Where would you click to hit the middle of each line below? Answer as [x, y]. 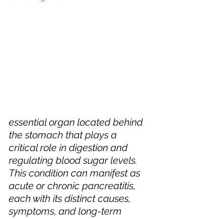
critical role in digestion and [69, 148]
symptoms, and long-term [66, 211]
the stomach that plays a [64, 135]
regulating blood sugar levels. [74, 160]
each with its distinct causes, [71, 198]
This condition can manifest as [76, 173]
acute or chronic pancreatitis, [73, 186]
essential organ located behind [77, 122]
